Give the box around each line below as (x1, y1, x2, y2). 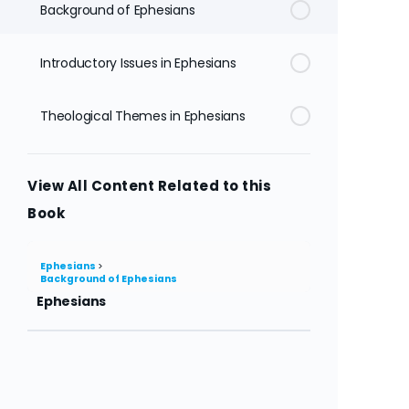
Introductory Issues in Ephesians (40, 54, 236, 72)
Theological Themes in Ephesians (40, 107, 246, 125)
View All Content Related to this (27, 176, 271, 195)
